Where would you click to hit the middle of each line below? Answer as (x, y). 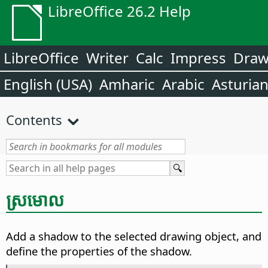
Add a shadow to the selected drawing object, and (134, 236)
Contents (34, 120)
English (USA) (48, 84)
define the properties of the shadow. (99, 251)
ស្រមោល (35, 200)
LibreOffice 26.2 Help (119, 11)
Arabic (183, 84)
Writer (107, 58)
